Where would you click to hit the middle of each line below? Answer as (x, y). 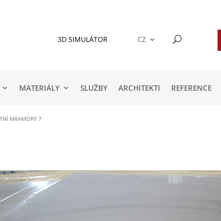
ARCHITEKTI (140, 88)
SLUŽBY (94, 88)
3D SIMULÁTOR (82, 39)
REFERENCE (192, 88)
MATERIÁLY (40, 88)
